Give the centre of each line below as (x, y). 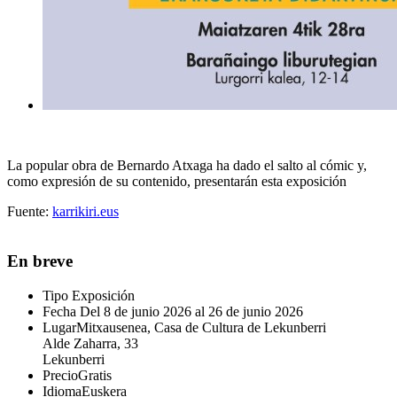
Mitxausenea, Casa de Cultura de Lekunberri (201, 328)
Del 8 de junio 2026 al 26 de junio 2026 (190, 312)
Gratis (95, 376)
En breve (40, 261)
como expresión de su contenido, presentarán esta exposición (177, 181)
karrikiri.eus (86, 211)
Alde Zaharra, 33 (90, 344)
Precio (60, 376)
